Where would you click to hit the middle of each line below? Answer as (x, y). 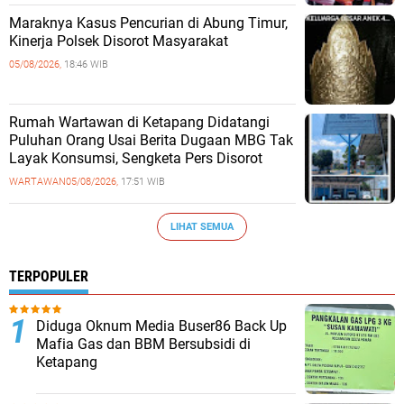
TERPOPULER (49, 276)
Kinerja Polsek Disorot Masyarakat (119, 41)
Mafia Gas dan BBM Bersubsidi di (143, 344)
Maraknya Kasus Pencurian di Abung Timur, (148, 23)
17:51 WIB (143, 182)
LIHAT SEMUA (202, 226)
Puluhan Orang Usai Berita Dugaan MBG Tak (151, 140)
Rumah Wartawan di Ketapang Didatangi (139, 122)
